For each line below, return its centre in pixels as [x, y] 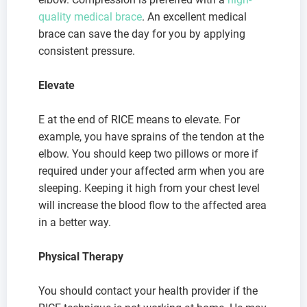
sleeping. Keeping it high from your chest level [149, 188]
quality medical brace [90, 17]
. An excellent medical [194, 17]
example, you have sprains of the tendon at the [151, 137]
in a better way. [75, 223]
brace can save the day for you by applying [142, 34]
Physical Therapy [81, 257]
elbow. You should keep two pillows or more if [148, 154]
